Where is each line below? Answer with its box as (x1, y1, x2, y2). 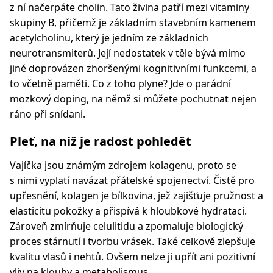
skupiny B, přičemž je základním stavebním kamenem (10, 16, 256, 30)
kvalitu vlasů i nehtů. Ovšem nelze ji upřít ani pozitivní (10, 250, 255, 264)
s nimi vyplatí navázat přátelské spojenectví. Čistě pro (10, 174, 255, 188)
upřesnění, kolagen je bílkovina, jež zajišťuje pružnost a (10, 189, 263, 203)
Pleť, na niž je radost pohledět (10, 133, 191, 150)
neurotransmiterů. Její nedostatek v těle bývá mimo (10, 46, 246, 60)
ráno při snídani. (10, 107, 85, 121)
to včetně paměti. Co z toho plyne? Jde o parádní (10, 77, 231, 91)
